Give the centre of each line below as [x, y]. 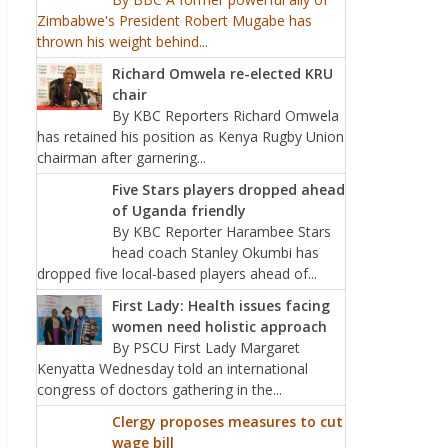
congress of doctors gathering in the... [159, 389]
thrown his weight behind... [122, 41]
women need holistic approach [219, 326]
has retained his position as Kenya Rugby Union [190, 136]
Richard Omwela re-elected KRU [222, 73]
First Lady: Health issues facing [221, 305]
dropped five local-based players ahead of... [177, 273]
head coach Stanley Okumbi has [215, 252]
